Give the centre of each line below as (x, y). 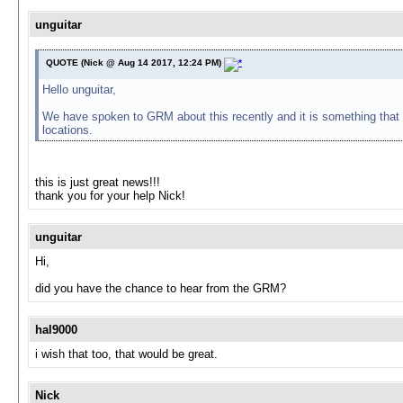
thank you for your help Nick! (110, 196)
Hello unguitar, (79, 90)
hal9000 (56, 330)
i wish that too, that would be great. (126, 354)
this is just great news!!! (98, 182)
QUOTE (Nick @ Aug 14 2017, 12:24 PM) (135, 63)
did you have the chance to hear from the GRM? (161, 288)
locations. (67, 130)
